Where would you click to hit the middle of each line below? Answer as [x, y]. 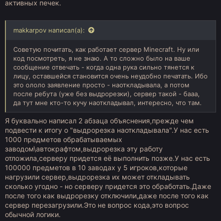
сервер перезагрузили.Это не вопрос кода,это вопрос [97, 205]
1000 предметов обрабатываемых [64, 139]
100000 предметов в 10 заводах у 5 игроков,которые [96, 167]
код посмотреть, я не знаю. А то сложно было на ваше [102, 58]
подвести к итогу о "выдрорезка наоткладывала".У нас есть [107, 130]
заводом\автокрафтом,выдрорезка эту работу [84, 149]
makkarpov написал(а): [49, 30]
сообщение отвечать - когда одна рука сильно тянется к [104, 67]
